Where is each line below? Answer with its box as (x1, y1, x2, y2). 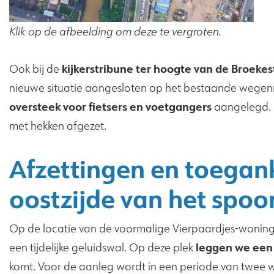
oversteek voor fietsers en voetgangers (9, 99, 212, 114)
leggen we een (196, 240, 273, 255)
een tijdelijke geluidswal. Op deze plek (9, 240, 196, 255)
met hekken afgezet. (9, 119, 106, 133)
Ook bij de (9, 62, 62, 76)
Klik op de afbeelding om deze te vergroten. (9, 24, 221, 39)
